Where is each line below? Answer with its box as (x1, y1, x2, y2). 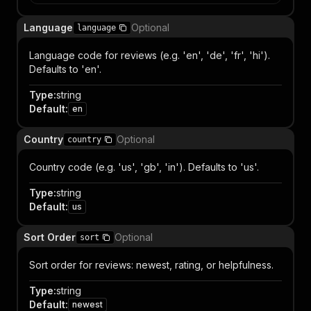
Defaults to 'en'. (29, 63, 101, 75)
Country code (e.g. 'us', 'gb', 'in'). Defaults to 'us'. (29, 161, 259, 173)
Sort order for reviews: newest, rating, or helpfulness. (29, 259, 274, 271)
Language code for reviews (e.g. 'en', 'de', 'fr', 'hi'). (29, 49, 270, 61)
